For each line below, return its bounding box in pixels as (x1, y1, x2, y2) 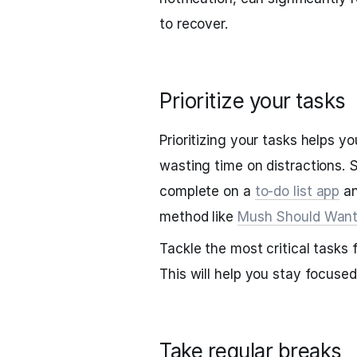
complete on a (159, 183, 255, 199)
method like (159, 209, 237, 225)
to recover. (159, 16, 228, 32)
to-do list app (254, 183, 340, 199)
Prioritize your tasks (159, 88, 346, 113)
